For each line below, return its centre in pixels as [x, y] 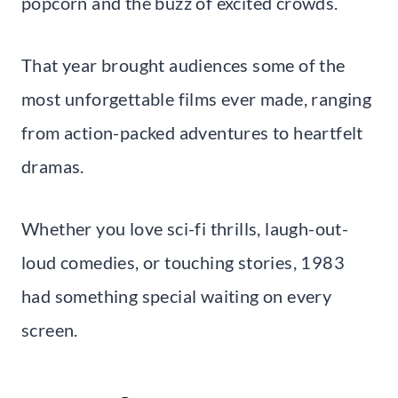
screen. [50, 329]
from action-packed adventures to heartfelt [192, 132]
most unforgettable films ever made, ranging [197, 98]
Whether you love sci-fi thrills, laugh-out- [185, 228]
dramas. [53, 166]
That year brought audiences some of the [183, 64]
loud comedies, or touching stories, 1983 [183, 262]
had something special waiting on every [177, 295]
